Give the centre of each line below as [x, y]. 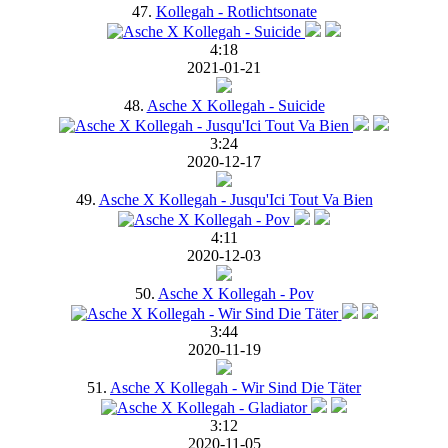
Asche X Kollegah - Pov [235, 293]
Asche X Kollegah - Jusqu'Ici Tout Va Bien [235, 199]
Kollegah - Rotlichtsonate [236, 11]
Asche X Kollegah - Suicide [235, 105]
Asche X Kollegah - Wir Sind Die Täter [235, 387]
